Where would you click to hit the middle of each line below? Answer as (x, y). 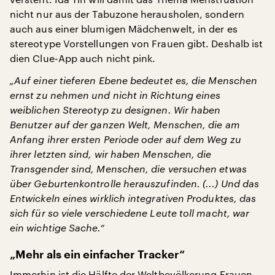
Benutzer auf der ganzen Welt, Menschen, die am (125, 124)
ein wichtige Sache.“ (57, 227)
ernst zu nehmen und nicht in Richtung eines (115, 95)
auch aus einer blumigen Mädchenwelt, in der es (124, 29)
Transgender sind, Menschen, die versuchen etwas (128, 168)
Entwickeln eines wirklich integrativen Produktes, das (133, 198)
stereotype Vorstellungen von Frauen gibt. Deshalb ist (137, 43)
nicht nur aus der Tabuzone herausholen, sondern (127, 14)
